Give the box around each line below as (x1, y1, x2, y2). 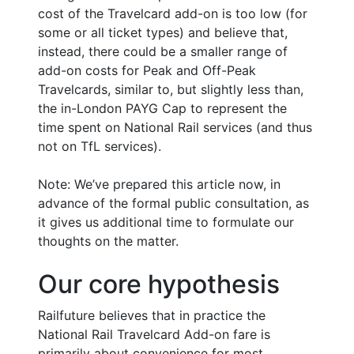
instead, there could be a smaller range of (38, 43, 288, 59)
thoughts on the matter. (38, 232, 179, 249)
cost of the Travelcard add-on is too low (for (38, 5, 307, 21)
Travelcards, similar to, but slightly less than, (38, 81, 303, 97)
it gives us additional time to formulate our (38, 213, 294, 230)
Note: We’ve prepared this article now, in (38, 175, 281, 192)
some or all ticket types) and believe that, (38, 24, 288, 40)
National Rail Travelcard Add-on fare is (38, 326, 270, 342)
